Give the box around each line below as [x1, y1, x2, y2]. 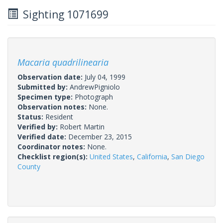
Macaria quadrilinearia [17, 56, 109, 68]
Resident [45, 111, 73, 121]
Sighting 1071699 [18, 7, 109, 21]
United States [90, 151, 133, 161]
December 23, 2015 [68, 131, 132, 141]
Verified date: [17, 131, 68, 141]
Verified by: [17, 121, 60, 131]
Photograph [75, 92, 113, 102]
